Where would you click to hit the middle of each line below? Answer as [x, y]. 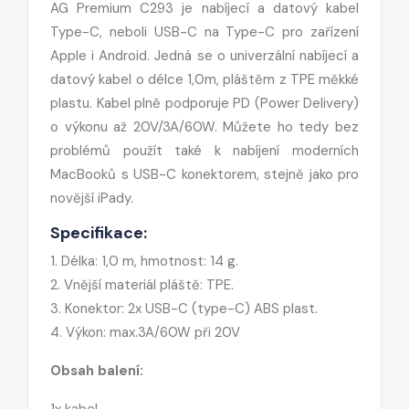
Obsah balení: [97, 370]
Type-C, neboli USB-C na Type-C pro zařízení [204, 31]
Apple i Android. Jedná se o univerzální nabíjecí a [204, 55]
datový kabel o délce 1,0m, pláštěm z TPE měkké [204, 79]
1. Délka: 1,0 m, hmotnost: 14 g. [144, 261]
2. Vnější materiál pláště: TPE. [142, 284]
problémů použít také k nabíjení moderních [204, 150]
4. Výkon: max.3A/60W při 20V [145, 332]
